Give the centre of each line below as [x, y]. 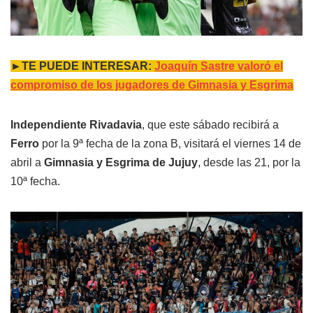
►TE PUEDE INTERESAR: [82, 66]
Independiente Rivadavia [76, 124]
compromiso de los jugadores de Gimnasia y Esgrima [152, 85]
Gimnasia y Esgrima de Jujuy [121, 162]
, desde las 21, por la [249, 162]
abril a [27, 162]
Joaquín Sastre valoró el [219, 66]
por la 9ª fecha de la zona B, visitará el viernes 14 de [170, 143]
